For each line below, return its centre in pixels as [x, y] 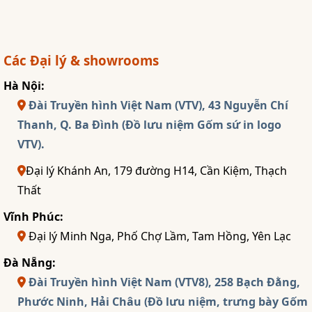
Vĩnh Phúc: [33, 217]
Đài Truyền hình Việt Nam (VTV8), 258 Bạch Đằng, [164, 282]
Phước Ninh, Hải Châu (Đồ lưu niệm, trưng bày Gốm [163, 302]
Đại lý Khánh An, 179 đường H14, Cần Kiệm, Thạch [156, 171]
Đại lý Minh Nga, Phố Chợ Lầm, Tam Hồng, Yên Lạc [158, 236]
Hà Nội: [24, 86]
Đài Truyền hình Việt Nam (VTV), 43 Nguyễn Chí [158, 106]
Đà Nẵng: [30, 263]
